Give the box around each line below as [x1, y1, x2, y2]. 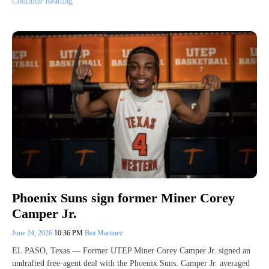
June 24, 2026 [12, 229, 54, 238]
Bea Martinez [85, 229, 122, 238]
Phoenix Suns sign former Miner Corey [12, 190, 235, 206]
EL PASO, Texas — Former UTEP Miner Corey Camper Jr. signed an [12, 246, 250, 256]
